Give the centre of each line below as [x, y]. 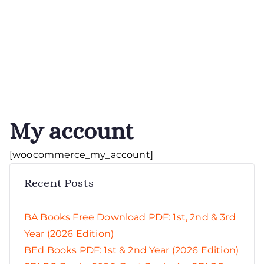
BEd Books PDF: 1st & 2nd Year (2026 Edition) [132, 250]
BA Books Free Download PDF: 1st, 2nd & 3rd [130, 217]
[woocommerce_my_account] [81, 155]
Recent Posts [59, 183]
